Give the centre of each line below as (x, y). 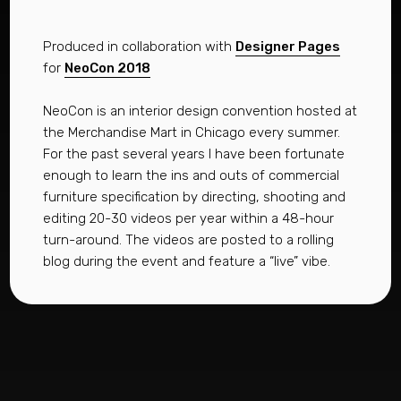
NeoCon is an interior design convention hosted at (200, 111)
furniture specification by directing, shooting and (194, 196)
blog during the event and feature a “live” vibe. (186, 261)
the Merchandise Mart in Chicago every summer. (191, 132)
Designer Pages (287, 46)
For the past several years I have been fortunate (193, 154)
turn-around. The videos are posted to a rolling (188, 239)
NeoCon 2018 (107, 68)
